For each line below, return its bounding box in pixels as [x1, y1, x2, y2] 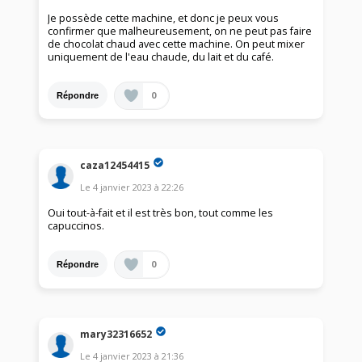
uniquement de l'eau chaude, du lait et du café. [48, 50, 275, 65]
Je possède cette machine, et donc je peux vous [48, 11, 280, 26]
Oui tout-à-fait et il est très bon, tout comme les [48, 206, 274, 221]
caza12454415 [80, 158, 150, 172]
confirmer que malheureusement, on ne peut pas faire [48, 24, 313, 39]
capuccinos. [48, 219, 105, 234]
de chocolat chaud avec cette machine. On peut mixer [48, 37, 305, 52]
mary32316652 [80, 326, 153, 341]
